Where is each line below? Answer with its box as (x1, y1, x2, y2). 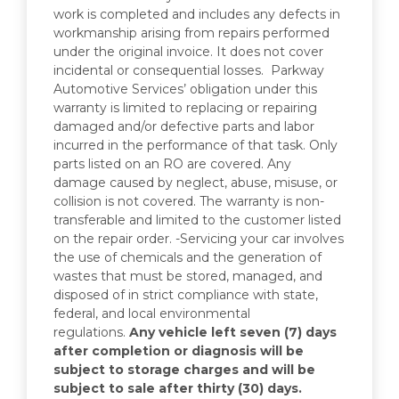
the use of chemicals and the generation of (53, 248, 322, 265)
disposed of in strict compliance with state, (53, 286, 318, 303)
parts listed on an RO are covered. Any (53, 155, 291, 172)
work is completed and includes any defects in (53, 5, 340, 22)
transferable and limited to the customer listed (53, 211, 341, 228)
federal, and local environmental (53, 305, 250, 322)
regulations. (53, 323, 126, 340)
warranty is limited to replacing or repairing (53, 99, 317, 116)
